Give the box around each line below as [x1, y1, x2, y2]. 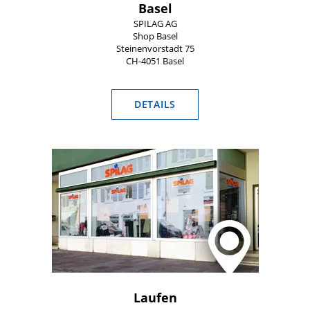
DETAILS [134, 97, 176, 111]
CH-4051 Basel [126, 55, 184, 67]
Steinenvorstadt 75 [116, 42, 194, 55]
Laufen [133, 289, 177, 306]
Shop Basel [132, 30, 178, 42]
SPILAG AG [133, 17, 177, 30]
